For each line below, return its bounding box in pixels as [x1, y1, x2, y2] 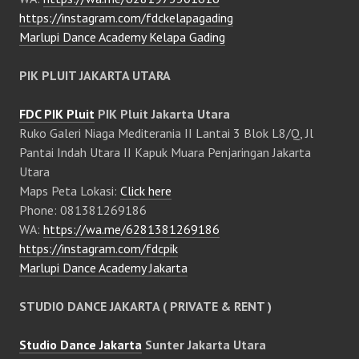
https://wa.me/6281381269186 [43, 221, 220, 237]
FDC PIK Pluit [19, 106, 95, 122]
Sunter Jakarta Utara [142, 337, 266, 353]
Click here [120, 183, 171, 199]
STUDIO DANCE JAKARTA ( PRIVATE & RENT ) [19, 298, 272, 314]
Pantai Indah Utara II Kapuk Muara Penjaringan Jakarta [19, 144, 311, 160]
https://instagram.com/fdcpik [19, 240, 178, 256]
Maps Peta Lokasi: [19, 183, 120, 199]
